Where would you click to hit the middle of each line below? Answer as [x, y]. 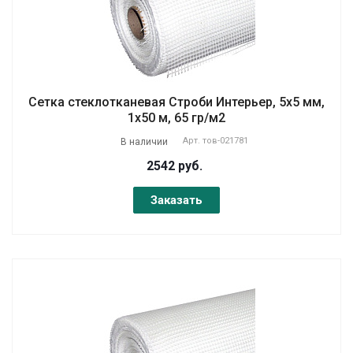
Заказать [176, 200]
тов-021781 [225, 140]
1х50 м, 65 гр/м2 [176, 117]
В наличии [144, 141]
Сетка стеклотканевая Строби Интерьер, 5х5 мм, [176, 102]
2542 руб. [175, 165]
